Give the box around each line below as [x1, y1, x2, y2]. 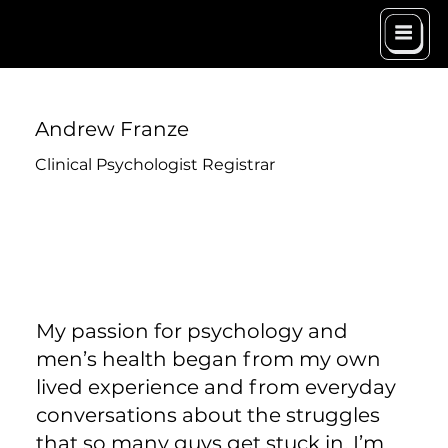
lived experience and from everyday [35, 374, 396, 399]
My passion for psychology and [35, 318, 348, 343]
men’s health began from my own [35, 346, 381, 371]
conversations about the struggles [35, 402, 380, 427]
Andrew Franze [35, 116, 190, 141]
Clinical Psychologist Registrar [35, 154, 276, 174]
